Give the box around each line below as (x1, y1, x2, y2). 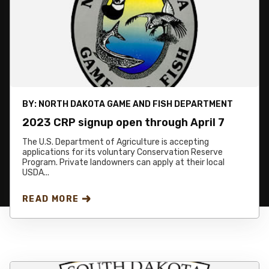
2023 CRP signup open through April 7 (22, 116, 225, 130)
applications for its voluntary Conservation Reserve (22, 147, 223, 158)
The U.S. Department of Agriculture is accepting (22, 137, 209, 148)
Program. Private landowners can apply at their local (22, 157, 225, 168)
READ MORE (22, 194, 79, 205)
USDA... (22, 168, 49, 178)
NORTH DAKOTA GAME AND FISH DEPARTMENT (38, 99, 233, 110)
